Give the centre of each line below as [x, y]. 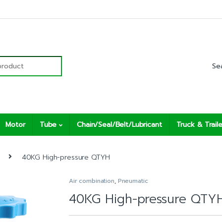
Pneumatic [133, 181]
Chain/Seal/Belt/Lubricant [119, 124]
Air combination [92, 181]
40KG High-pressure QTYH [66, 157]
